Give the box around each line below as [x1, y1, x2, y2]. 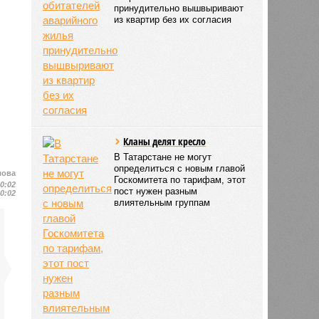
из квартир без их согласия [114, 14, 232, 25]
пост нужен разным [114, 185, 198, 197]
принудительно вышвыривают [114, 2, 244, 14]
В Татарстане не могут [114, 151, 212, 162]
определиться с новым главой [114, 162, 246, 174]
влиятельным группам [114, 197, 211, 208]
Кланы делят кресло [123, 134, 206, 148]
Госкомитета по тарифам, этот [114, 174, 246, 185]
